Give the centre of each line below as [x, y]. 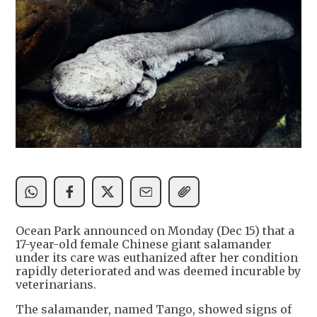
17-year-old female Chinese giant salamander [144, 244]
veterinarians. [56, 285]
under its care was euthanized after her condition [157, 258]
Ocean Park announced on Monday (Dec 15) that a [155, 231]
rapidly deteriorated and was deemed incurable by [158, 271]
